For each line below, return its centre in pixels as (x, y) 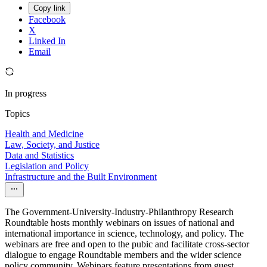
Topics (17, 114)
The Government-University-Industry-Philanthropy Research (119, 212)
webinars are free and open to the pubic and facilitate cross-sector (127, 244)
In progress (26, 94)
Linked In (47, 41)
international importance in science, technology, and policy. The (124, 234)
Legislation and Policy (47, 166)
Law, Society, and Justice (52, 145)
